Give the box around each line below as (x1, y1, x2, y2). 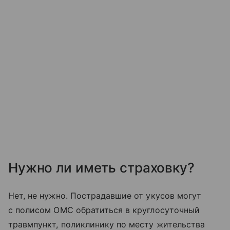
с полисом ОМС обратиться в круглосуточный (8, 204, 200, 215)
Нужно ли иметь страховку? (8, 159, 195, 176)
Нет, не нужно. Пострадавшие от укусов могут (8, 190, 202, 201)
